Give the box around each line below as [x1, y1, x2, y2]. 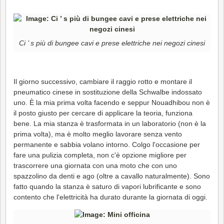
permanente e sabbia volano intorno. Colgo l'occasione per [13, 140, 200, 148]
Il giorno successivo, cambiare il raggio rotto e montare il [13, 77, 192, 85]
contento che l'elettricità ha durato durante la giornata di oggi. [13, 192, 207, 201]
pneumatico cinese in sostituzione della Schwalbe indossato [13, 87, 202, 96]
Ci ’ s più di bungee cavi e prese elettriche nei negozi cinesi [19, 39, 205, 47]
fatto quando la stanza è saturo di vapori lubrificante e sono [13, 182, 201, 190]
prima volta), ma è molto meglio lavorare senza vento [13, 129, 182, 138]
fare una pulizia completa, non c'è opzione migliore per [13, 150, 186, 159]
